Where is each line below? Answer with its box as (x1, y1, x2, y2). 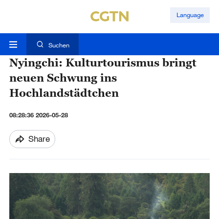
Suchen (48, 41, 69, 49)
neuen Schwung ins (9, 71, 117, 85)
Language (176, 11, 204, 19)
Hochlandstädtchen (9, 86, 119, 100)
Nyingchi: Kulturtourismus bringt (9, 56, 197, 69)
